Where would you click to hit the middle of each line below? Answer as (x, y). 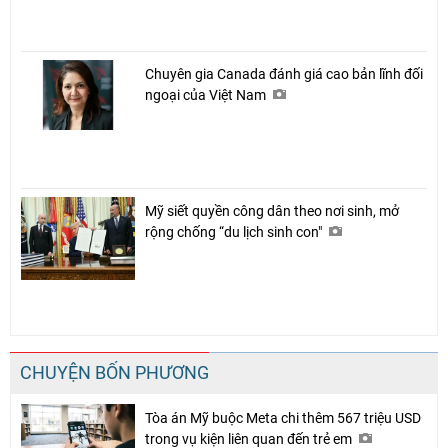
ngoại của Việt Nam (207, 94)
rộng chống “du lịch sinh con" (235, 231)
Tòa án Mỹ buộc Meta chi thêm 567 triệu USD (283, 417)
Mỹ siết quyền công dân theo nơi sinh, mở (272, 210)
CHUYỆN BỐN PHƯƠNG (114, 372)
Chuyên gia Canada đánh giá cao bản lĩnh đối (284, 73)
